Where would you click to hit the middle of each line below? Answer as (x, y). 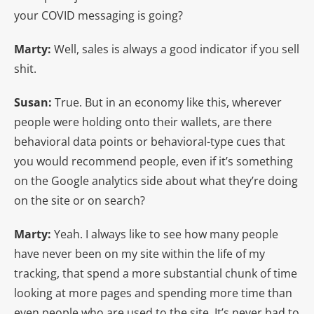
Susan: (34, 102)
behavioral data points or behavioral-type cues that (150, 141)
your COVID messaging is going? (98, 15)
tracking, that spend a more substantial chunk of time (156, 273)
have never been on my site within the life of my (139, 253)
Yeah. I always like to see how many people (166, 234)
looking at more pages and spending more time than (153, 293)
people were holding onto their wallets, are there (143, 122)
